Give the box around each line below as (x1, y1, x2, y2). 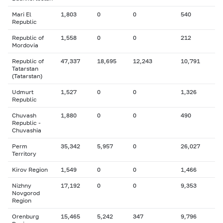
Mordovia (12, 41, 38, 49)
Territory (12, 150, 36, 157)
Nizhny (12, 182, 31, 189)
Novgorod (12, 189, 40, 197)
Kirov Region (12, 166, 48, 173)
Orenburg (12, 213, 39, 220)
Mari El (12, 10, 31, 18)
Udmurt (12, 88, 33, 96)
